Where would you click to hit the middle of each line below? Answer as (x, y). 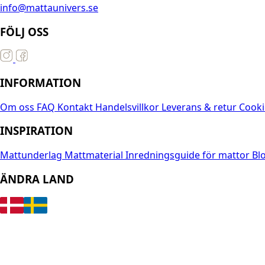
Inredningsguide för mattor (189, 155)
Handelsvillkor (128, 107)
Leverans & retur (200, 107)
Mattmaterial (95, 155)
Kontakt (76, 107)
